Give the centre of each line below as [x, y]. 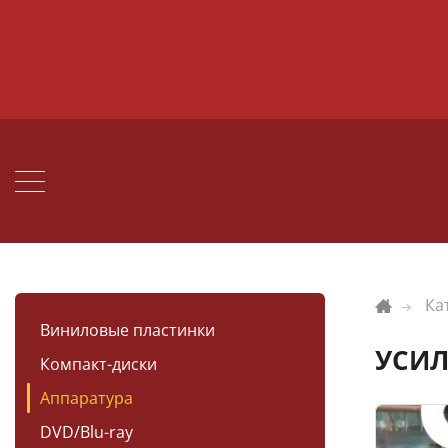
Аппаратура [86, 398]
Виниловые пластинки [127, 330]
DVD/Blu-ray [86, 432]
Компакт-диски [98, 364]
